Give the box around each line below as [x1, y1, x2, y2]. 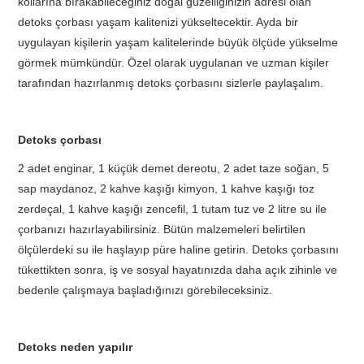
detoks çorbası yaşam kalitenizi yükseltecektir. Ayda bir [18, 15, 299, 28]
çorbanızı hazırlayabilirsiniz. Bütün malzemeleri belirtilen [18, 222, 306, 236]
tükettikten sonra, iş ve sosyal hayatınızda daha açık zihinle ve [18, 262, 338, 276]
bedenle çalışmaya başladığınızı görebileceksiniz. [18, 283, 273, 297]
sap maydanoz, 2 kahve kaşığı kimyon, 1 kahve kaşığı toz [18, 181, 315, 195]
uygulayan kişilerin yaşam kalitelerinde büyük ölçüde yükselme [18, 35, 339, 49]
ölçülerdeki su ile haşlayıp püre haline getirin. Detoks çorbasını [18, 242, 340, 256]
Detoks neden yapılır [18, 340, 133, 353]
